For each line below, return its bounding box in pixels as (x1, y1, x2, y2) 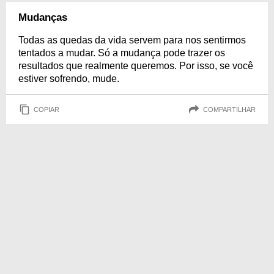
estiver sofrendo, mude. (18, 73, 119, 84)
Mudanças (18, 12, 67, 23)
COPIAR (34, 105, 59, 113)
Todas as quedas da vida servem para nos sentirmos (18, 35, 246, 45)
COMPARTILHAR (203, 105, 256, 113)
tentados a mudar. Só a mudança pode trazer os (18, 48, 225, 58)
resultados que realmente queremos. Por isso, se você (18, 61, 253, 71)
